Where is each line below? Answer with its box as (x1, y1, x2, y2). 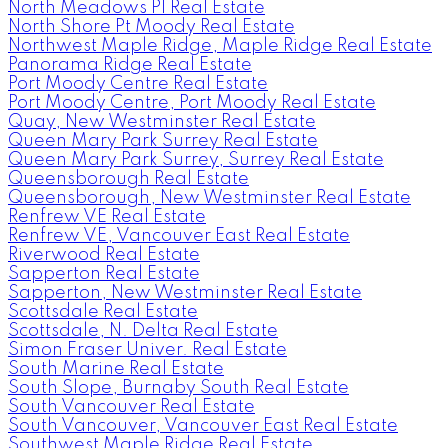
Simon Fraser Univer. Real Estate (8, 340, 287, 359)
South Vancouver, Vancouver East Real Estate (8, 416, 398, 435)
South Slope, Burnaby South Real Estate (8, 378, 349, 397)
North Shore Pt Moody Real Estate (8, 17, 295, 36)
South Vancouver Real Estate (8, 397, 255, 416)
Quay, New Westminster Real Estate (8, 112, 316, 131)
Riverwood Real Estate (8, 245, 200, 264)
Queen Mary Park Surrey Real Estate (8, 131, 318, 150)
